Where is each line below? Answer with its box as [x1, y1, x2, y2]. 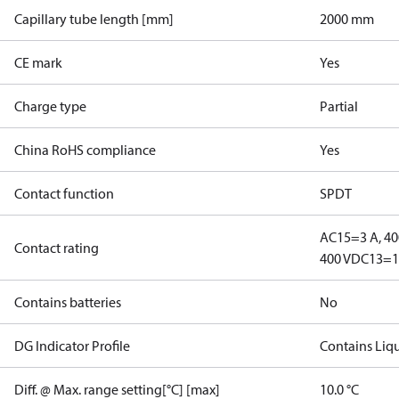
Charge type [14, 97, 86, 115]
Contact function [14, 184, 114, 202]
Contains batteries [14, 293, 121, 311]
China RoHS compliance [14, 141, 156, 159]
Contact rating [14, 239, 99, 256]
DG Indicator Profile [14, 337, 130, 354]
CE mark [14, 53, 62, 71]
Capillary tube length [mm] [14, 10, 174, 28]
